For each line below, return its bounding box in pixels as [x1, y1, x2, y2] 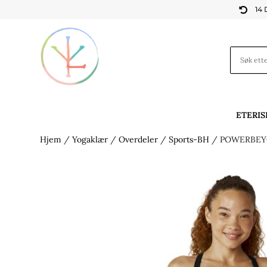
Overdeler [119, 134, 159, 145]
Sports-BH [169, 134, 210, 145]
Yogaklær [72, 134, 108, 145]
